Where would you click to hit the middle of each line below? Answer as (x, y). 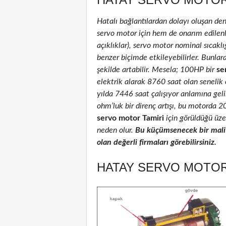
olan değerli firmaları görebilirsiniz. (157, 142)
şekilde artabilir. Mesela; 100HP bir (156, 69)
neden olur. (116, 130)
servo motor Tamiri (130, 118)
